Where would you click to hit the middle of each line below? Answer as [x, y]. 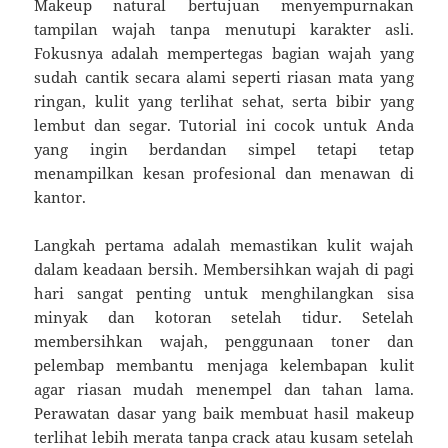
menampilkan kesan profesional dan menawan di [224, 172]
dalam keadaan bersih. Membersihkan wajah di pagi [224, 268]
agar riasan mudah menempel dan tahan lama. [224, 388]
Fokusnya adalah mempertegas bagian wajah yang [224, 52]
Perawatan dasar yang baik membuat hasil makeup [224, 412]
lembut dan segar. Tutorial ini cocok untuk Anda [224, 124]
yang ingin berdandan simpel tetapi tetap [224, 148]
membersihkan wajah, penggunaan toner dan [224, 340]
